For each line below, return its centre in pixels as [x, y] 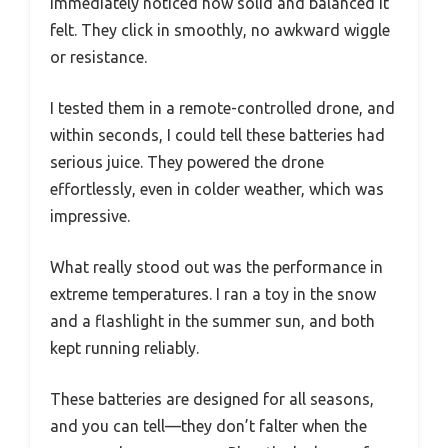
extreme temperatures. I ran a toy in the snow [213, 294]
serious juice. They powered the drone [187, 162]
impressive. [90, 216]
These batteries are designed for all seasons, [212, 399]
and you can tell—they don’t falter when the [208, 426]
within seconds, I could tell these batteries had [217, 135]
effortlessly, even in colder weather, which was [217, 189]
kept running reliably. [124, 348]
